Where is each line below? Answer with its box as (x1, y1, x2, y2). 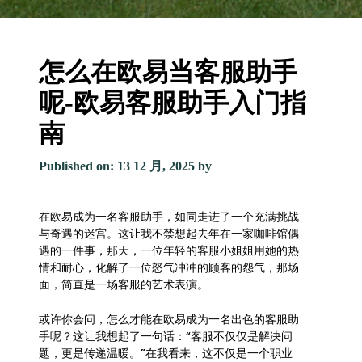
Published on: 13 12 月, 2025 (39, 158, 198, 173)
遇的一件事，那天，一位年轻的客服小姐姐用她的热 (39, 242, 299, 259)
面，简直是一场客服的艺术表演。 (39, 276, 208, 293)
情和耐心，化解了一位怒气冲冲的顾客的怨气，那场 (39, 259, 299, 276)
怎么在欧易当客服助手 (39, 57, 297, 86)
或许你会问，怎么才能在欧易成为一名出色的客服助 (39, 310, 299, 327)
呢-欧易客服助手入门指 (39, 87, 306, 117)
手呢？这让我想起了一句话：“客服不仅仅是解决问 (39, 327, 293, 344)
